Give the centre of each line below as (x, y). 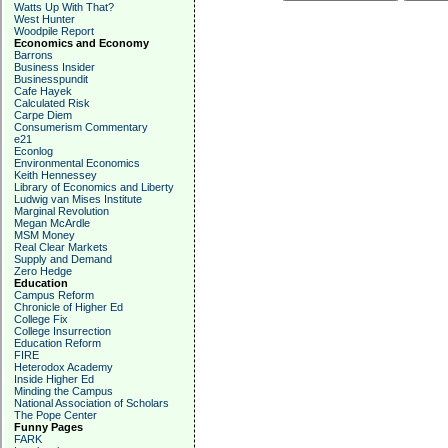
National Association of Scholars (91, 403)
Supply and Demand (63, 259)
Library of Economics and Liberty (94, 187)
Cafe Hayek (43, 91)
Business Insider (54, 67)
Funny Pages (48, 427)
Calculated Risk (52, 103)
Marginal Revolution (61, 211)
